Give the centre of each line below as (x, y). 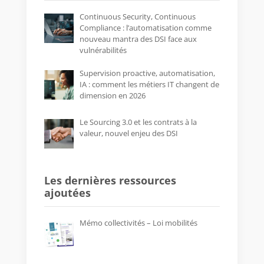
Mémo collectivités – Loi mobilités (138, 222)
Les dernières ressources (110, 180)
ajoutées (67, 192)
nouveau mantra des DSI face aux (138, 39)
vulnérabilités (103, 50)
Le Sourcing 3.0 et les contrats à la (138, 122)
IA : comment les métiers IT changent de (149, 84)
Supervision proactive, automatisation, (147, 73)
